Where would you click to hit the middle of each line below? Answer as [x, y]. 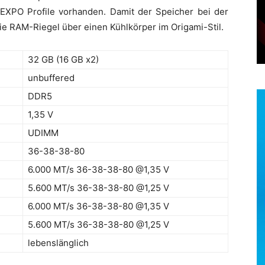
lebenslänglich [58, 243]
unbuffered [51, 77]
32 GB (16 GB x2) [63, 59]
